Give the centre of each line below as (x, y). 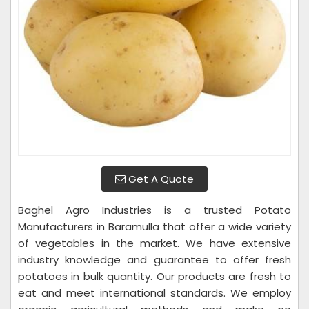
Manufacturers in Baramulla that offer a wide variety (154, 227)
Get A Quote (160, 179)
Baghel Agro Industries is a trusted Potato (154, 210)
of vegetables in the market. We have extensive (154, 243)
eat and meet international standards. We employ (154, 293)
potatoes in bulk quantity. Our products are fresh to (154, 276)
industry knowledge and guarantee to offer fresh (154, 260)
